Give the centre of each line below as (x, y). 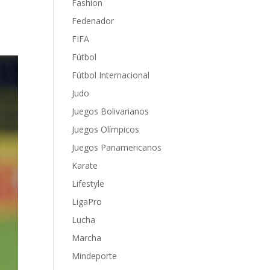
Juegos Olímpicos (106, 129)
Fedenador (93, 21)
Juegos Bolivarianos (111, 111)
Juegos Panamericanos (117, 147)
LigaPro (87, 202)
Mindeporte (95, 256)
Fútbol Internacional (111, 75)
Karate (85, 165)
